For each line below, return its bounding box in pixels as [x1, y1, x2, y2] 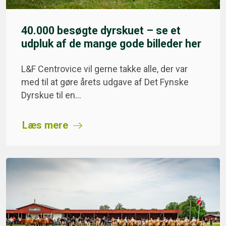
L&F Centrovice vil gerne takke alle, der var [21, 63, 188, 74]
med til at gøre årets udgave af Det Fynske [21, 76, 189, 87]
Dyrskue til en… [21, 89, 81, 100]
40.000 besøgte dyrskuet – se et [21, 24, 181, 37]
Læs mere [22, 119, 68, 131]
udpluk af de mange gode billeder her [21, 37, 201, 50]
